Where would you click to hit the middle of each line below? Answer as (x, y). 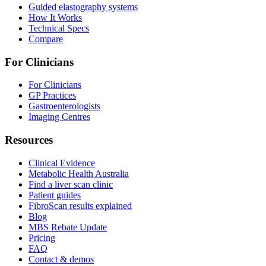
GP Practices (52, 96)
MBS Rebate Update (68, 227)
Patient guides (55, 195)
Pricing (42, 237)
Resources (29, 140)
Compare (46, 39)
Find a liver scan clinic (71, 184)
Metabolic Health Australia (79, 173)
